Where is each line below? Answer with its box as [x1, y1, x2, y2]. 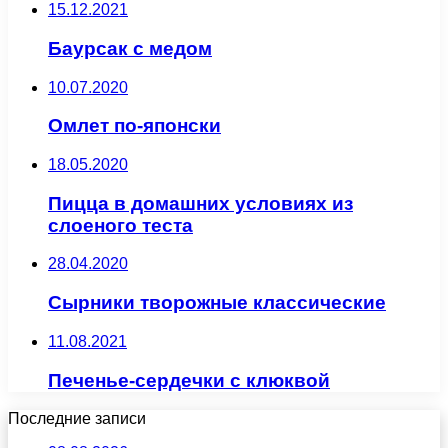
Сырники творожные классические [48, 292, 386, 314]
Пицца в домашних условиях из [48, 192, 353, 214]
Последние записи [8, 410, 146, 428]
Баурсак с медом [48, 37, 212, 59]
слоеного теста [48, 214, 193, 236]
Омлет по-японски [48, 115, 221, 137]
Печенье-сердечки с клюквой [48, 369, 330, 391]
